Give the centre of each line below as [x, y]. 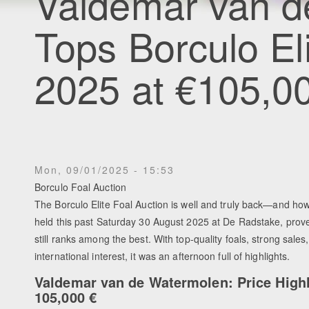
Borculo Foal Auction [80, 187]
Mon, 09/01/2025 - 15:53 [104, 169]
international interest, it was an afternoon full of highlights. [162, 256]
